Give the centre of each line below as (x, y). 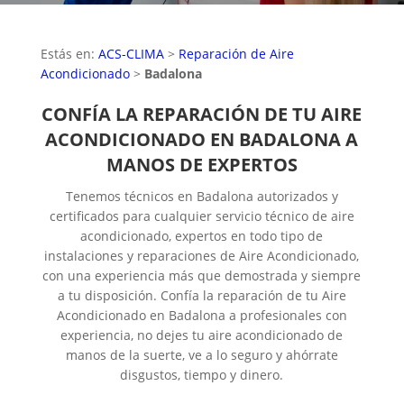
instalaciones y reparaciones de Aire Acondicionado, (202, 255)
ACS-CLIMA (131, 53)
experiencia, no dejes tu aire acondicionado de (202, 335)
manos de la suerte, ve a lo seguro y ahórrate (202, 354)
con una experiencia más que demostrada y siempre (202, 275)
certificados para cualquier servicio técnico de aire (202, 216)
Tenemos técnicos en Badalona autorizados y (202, 196)
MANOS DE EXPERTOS (202, 164)
